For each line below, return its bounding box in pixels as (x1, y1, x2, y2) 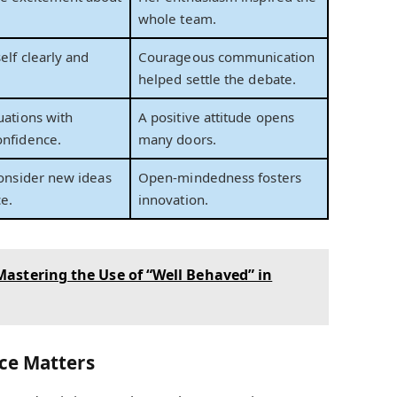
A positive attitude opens (138, 108, 295, 127)
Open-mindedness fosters (138, 168, 301, 187)
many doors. (138, 130, 216, 149)
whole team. (138, 10, 216, 28)
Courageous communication (138, 48, 315, 66)
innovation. (138, 191, 208, 209)
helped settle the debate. (138, 70, 297, 89)
